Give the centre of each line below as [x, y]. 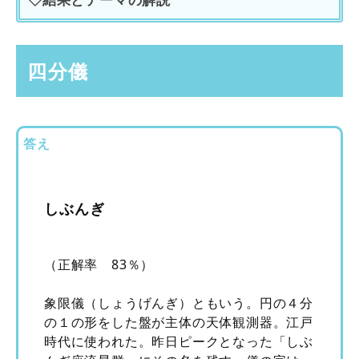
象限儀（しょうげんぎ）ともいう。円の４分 [179, 303]
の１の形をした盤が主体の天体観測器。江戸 [179, 322]
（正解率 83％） [99, 264]
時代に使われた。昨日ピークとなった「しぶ [179, 341]
